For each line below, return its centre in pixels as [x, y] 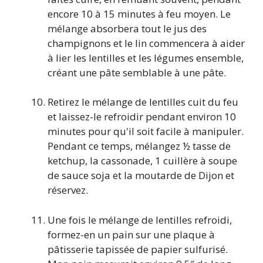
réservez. [68, 190]
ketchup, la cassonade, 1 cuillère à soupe [142, 161]
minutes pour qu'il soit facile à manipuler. [146, 131]
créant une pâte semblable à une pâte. [137, 72]
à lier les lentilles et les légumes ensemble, [146, 58]
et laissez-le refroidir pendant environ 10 [142, 117]
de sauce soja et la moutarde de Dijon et [141, 176]
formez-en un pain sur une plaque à [131, 234]
